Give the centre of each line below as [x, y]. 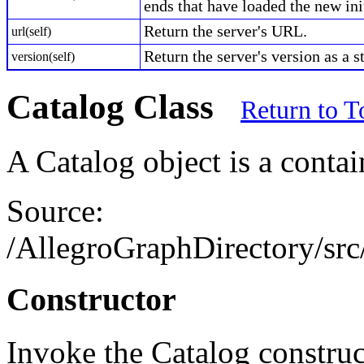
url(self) [31, 31]
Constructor [91, 300]
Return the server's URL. [225, 31]
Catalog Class [123, 106]
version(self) [43, 56]
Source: [55, 210]
